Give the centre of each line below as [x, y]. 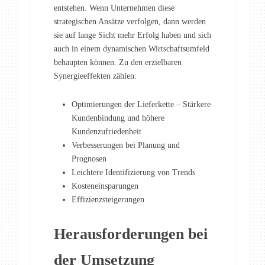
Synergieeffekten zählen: [95, 76]
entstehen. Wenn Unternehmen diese [114, 8]
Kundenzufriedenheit [106, 131]
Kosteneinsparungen [105, 186]
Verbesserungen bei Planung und [126, 145]
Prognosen [89, 159]
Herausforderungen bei [131, 234]
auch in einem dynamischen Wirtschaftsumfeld [132, 49]
